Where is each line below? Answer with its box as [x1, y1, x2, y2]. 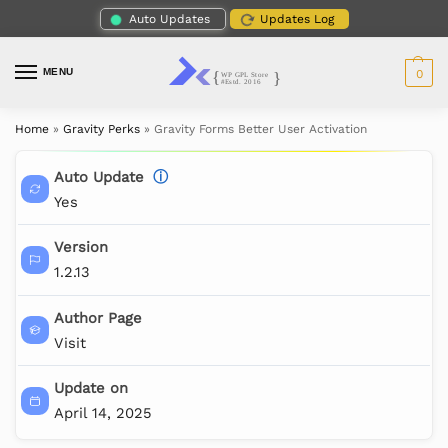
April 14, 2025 [53, 404, 152, 423]
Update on [53, 379, 128, 398]
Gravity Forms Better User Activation [154, 122, 367, 137]
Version [53, 238, 108, 257]
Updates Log [259, 11, 334, 26]
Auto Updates [128, 11, 210, 26]
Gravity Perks [63, 122, 140, 137]
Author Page [53, 308, 142, 327]
